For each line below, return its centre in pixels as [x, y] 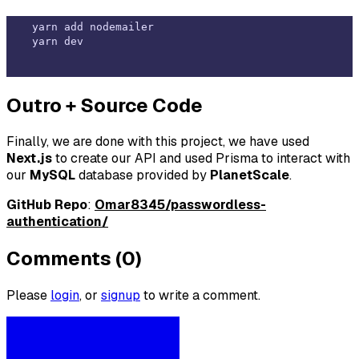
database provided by [143, 175]
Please [28, 296]
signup [121, 296]
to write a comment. [200, 296]
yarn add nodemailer [93, 26]
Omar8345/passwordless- [180, 205]
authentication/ [57, 222]
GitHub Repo [47, 205]
